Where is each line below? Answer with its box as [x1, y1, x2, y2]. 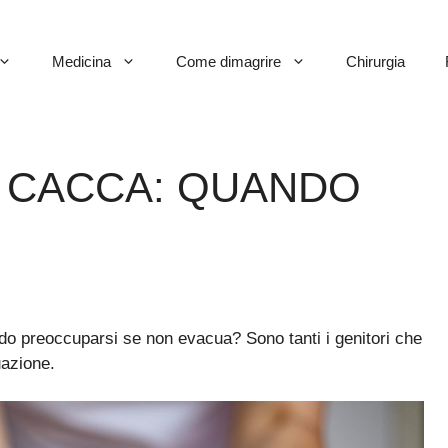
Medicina [52, 52, 111, 70]
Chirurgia [346, 52, 405, 70]
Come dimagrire [176, 52, 281, 70]
